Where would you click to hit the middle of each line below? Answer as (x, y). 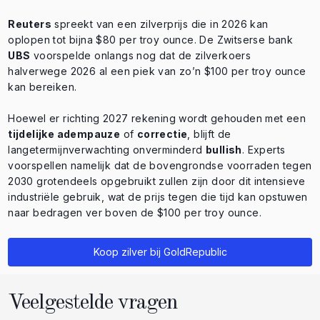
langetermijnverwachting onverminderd (107, 149)
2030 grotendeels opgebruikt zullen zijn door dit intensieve (157, 181)
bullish (224, 149)
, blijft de (209, 134)
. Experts (264, 149)
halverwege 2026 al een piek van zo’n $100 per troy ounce (157, 71)
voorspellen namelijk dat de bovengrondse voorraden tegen (160, 165)
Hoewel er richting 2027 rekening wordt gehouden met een (157, 118)
